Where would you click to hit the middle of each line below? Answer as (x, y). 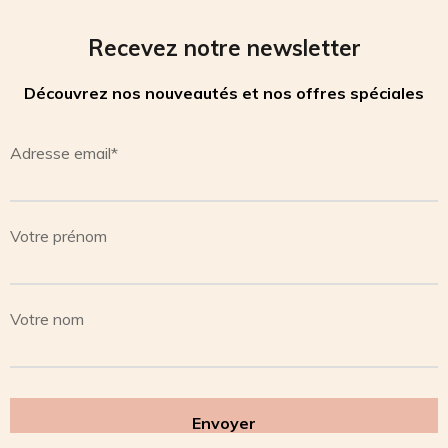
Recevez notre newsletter (224, 47)
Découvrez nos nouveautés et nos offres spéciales (224, 92)
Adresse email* (64, 152)
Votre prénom (58, 235)
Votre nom (47, 318)
